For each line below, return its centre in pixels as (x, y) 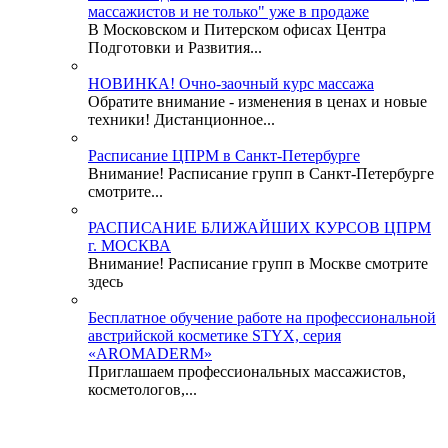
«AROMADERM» (150, 354)
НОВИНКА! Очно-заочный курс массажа (231, 84)
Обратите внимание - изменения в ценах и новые (257, 102)
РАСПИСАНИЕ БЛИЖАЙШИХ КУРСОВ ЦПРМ (259, 228)
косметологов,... (142, 390)
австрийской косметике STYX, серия (214, 336)
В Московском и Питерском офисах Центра (237, 30)
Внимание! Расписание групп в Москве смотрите (258, 264)
